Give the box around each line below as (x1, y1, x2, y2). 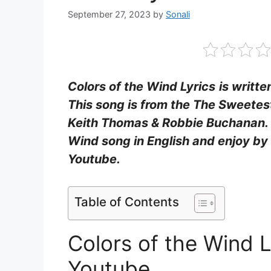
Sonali (166, 9, 190, 20)
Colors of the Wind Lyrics (68, 79, 215, 94)
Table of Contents (74, 194, 179, 210)
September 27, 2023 (68, 9, 151, 20)
